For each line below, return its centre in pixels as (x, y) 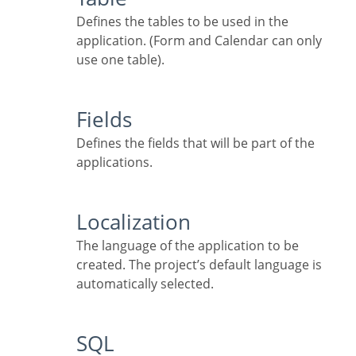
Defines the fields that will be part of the (81, 143)
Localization (139, 222)
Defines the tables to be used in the (81, 22)
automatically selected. (145, 284)
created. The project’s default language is (199, 265)
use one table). (120, 60)
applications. (114, 163)
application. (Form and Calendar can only (199, 41)
